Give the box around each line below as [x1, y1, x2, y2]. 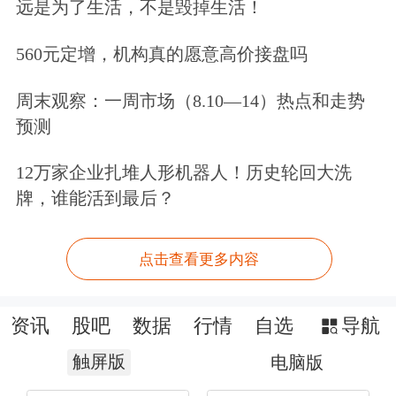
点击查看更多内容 [139, 250, 260, 268]
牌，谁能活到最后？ [15, 188, 175, 209]
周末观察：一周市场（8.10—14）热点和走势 [15, 90, 365, 110]
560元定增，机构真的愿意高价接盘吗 [15, 43, 308, 64]
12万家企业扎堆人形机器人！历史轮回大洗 [15, 163, 352, 183]
